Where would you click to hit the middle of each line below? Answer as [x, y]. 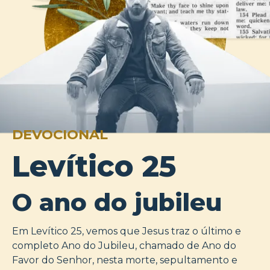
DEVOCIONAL [60, 135]
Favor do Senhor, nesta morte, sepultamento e [125, 260]
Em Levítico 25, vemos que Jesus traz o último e [127, 231]
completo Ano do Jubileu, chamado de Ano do [124, 246]
